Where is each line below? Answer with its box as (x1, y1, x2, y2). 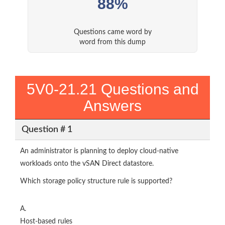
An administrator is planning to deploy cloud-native (20, 148, 178, 155)
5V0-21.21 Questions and (26, 81, 199, 98)
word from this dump (79, 39, 146, 46)
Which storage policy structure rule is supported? (20, 178, 172, 185)
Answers (83, 97, 142, 115)
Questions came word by (73, 29, 152, 36)
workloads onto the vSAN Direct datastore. (20, 160, 154, 168)
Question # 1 (21, 125, 72, 134)
